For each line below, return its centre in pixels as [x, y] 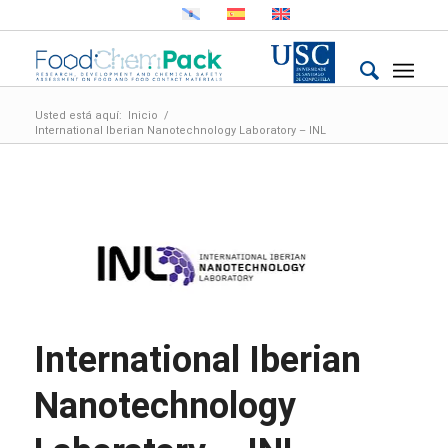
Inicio [142, 115]
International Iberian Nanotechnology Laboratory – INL [180, 130]
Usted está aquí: [78, 115]
